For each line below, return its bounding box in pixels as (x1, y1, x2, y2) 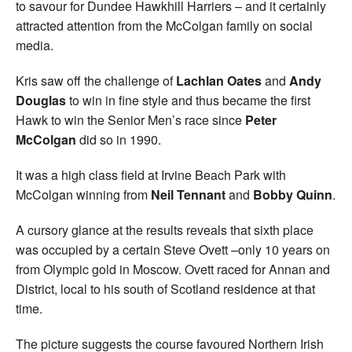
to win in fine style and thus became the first (66, 90, 310, 109)
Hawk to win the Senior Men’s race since (16, 110, 245, 129)
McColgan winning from (16, 185, 148, 203)
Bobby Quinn (250, 185, 332, 203)
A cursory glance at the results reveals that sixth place (16, 220, 313, 239)
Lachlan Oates (176, 71, 265, 90)
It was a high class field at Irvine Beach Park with (16, 165, 286, 184)
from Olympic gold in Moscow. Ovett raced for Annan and (16, 259, 330, 278)
